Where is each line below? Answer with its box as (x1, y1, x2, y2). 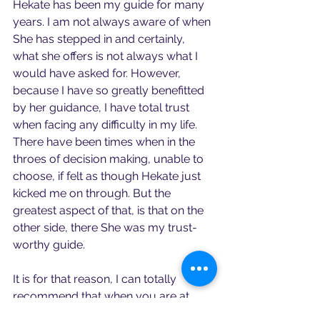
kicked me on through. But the (13, 186, 174, 200)
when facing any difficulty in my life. (13, 118, 200, 131)
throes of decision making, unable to (13, 152, 206, 166)
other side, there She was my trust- (13, 221, 197, 234)
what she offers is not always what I (13, 49, 201, 63)
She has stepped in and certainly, (13, 32, 188, 46)
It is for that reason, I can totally (13, 272, 179, 286)
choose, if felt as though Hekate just (13, 169, 204, 183)
